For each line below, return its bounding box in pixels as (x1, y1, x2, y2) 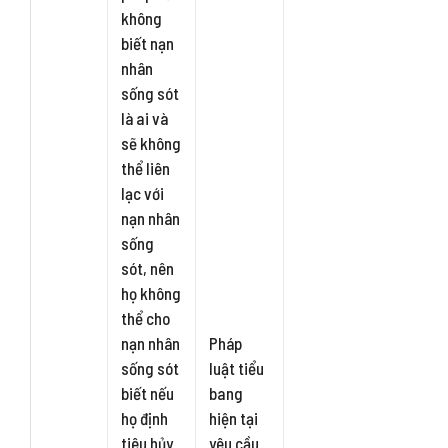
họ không (121, 283, 182, 303)
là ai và (121, 108, 169, 128)
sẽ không (121, 133, 182, 153)
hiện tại (209, 408, 259, 428)
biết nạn (121, 33, 175, 53)
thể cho (121, 308, 171, 328)
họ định (121, 408, 169, 428)
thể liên (121, 158, 171, 178)
